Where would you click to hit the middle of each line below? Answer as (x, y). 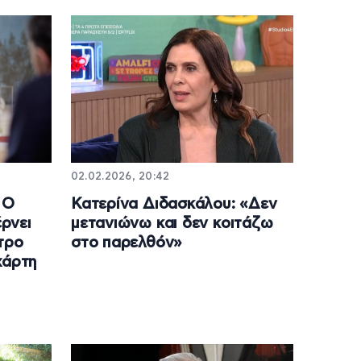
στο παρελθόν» (127, 243)
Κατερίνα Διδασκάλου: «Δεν (174, 205)
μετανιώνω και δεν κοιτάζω (172, 224)
